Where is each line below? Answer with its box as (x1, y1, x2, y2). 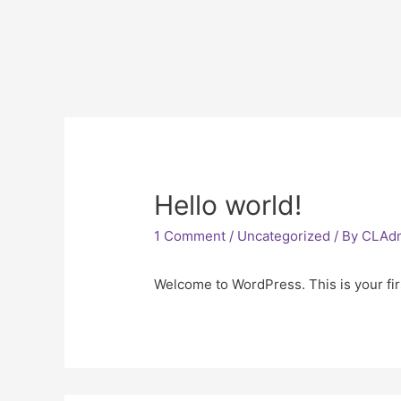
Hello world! (154, 189, 303, 222)
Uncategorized (237, 227, 331, 245)
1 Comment (154, 227, 226, 245)
